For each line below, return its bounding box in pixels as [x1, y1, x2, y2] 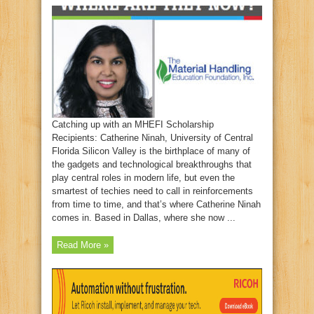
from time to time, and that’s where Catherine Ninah [52, 199, 261, 210]
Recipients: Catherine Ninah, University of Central [52, 132, 253, 143]
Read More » [57, 240, 109, 250]
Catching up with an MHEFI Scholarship [52, 119, 214, 130]
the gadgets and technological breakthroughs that [52, 159, 252, 170]
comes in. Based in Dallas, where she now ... [52, 212, 235, 223]
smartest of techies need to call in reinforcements [52, 186, 253, 196]
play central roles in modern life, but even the [52, 172, 235, 183]
